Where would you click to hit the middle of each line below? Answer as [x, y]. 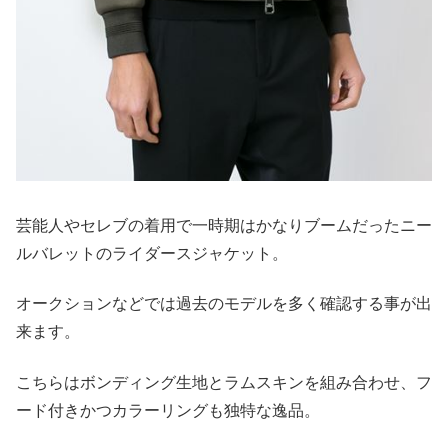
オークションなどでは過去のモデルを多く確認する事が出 [224, 304]
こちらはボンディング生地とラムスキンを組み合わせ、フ [224, 382]
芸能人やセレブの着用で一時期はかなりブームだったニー [224, 225]
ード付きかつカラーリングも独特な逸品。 [168, 410]
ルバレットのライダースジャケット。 [152, 253]
